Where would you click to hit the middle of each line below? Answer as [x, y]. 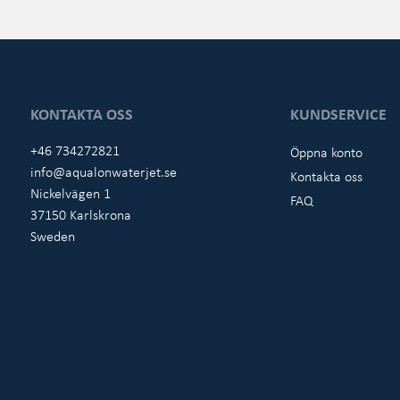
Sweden [52, 236]
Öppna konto [327, 152]
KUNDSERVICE [339, 114]
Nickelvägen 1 [70, 193]
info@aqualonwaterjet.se [103, 172]
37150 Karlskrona [80, 215]
